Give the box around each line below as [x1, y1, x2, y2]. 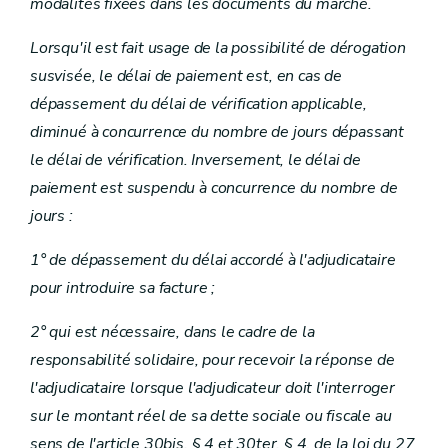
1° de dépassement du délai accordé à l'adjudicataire [30, 249, 396, 271]
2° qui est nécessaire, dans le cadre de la [30, 321, 315, 343]
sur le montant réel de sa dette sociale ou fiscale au [30, 405, 392, 427]
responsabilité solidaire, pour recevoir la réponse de [30, 349, 395, 371]
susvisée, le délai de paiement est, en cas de [30, 65, 342, 87]
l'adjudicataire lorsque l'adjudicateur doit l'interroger [30, 377, 395, 399]
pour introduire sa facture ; [30, 277, 215, 299]
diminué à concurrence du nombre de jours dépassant [30, 121, 405, 143]
